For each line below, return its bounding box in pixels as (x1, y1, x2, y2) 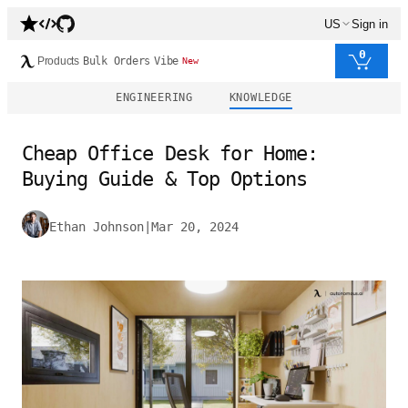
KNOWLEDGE (229, 91, 293, 104)
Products (37, 55, 79, 67)
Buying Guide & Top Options (22, 168, 308, 190)
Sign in (352, 16, 388, 31)
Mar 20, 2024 (151, 219, 239, 234)
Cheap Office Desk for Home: (22, 142, 319, 165)
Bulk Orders (82, 55, 151, 67)
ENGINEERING (115, 91, 193, 104)
